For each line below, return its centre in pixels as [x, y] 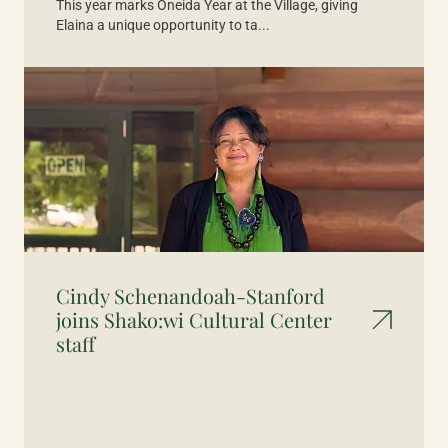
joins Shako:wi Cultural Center [194, 319]
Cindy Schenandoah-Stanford [190, 295]
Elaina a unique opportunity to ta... [163, 25]
